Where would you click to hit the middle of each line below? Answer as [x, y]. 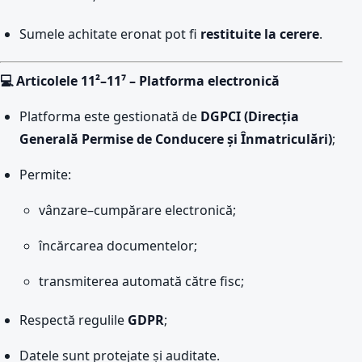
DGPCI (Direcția [250, 116]
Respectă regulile [74, 320]
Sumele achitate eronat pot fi [110, 34]
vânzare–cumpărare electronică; [137, 210]
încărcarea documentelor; [118, 246]
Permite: [45, 175]
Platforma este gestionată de [110, 116]
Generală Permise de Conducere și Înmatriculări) [176, 139]
